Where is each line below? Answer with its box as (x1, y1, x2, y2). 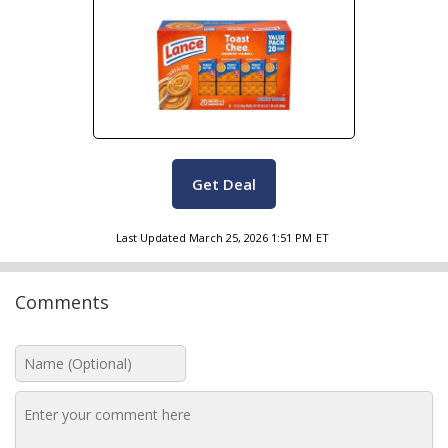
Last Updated (116, 230, 186, 245)
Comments (15, 290, 109, 314)
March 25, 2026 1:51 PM (189, 230, 312, 245)
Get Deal (192, 174, 256, 194)
